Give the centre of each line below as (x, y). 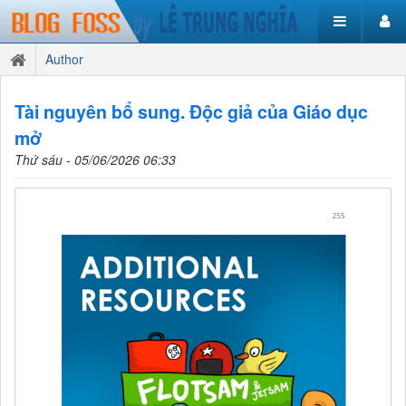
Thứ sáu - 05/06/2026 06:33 (95, 159)
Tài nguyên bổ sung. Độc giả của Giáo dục (191, 111)
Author (64, 59)
